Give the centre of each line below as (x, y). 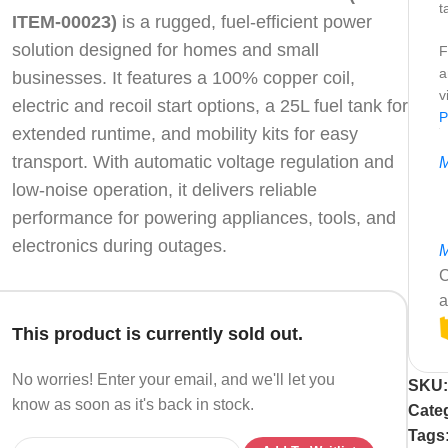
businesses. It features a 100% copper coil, (183, 77)
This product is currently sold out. (157, 333)
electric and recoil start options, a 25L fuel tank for (210, 105)
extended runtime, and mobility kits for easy (185, 133)
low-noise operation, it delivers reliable (164, 189)
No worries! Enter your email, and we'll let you (173, 379)
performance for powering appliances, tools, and (204, 217)
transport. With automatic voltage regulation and (203, 161)
